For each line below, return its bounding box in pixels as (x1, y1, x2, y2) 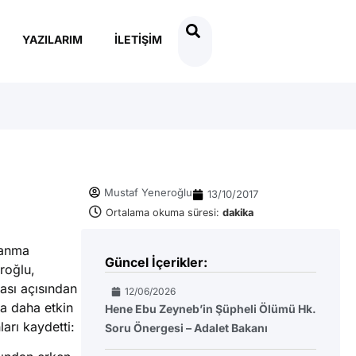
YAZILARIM (21, 33, 83, 46)
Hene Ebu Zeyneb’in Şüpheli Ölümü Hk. (105, 302, 316, 316)
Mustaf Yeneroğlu (104, 185, 192, 199)
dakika (222, 207, 253, 219)
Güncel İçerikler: (105, 254, 207, 271)
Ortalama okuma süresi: (106, 207, 222, 219)
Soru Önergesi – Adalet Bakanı (105, 321, 268, 335)
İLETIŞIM (114, 33, 162, 46)
